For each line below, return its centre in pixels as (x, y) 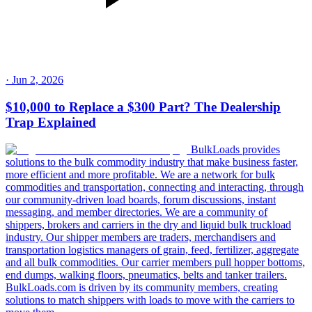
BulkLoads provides (235, 149)
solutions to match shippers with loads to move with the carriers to (150, 299)
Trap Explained (51, 122)
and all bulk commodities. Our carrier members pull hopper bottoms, (155, 262)
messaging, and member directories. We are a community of (136, 212)
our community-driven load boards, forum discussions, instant (141, 199)
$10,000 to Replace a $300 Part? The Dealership (143, 107)
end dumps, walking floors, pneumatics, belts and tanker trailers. (146, 274)
